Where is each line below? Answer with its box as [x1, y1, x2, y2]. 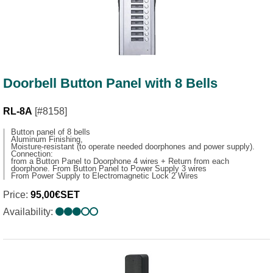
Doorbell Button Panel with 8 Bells [3, 75, 218, 91]
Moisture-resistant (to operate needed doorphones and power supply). [11, 141, 255, 151]
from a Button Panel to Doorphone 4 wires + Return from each [11, 156, 229, 166]
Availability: [3, 207, 55, 218]
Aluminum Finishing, [11, 134, 83, 144]
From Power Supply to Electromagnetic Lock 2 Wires [11, 171, 198, 180]
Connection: [11, 149, 53, 158]
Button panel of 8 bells [11, 127, 90, 136]
